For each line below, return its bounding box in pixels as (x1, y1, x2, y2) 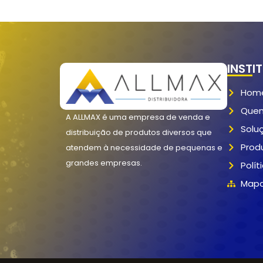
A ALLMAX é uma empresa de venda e (66, 111, 210, 123)
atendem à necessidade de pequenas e (66, 141, 222, 153)
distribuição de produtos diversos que (66, 126, 212, 138)
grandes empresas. (66, 157, 142, 168)
